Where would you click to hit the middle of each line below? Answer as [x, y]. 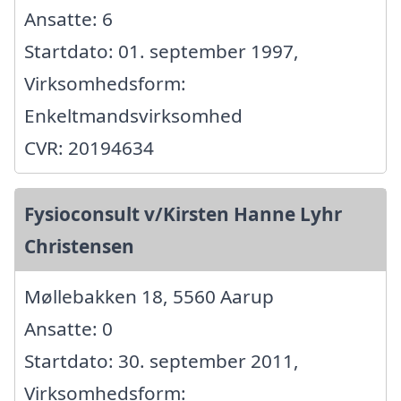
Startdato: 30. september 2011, [162, 361]
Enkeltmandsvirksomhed [133, 115]
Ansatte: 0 [68, 328]
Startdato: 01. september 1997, [162, 51]
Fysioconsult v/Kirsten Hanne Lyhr [183, 214]
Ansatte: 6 [68, 19]
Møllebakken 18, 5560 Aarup [149, 296]
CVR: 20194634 [89, 148]
